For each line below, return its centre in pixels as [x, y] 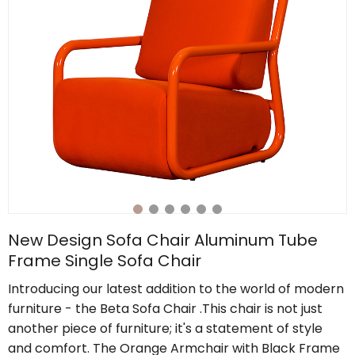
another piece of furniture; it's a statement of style [165, 328]
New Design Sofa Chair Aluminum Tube [163, 240]
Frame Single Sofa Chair [105, 261]
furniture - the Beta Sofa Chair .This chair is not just [165, 309]
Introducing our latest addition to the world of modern [176, 289]
